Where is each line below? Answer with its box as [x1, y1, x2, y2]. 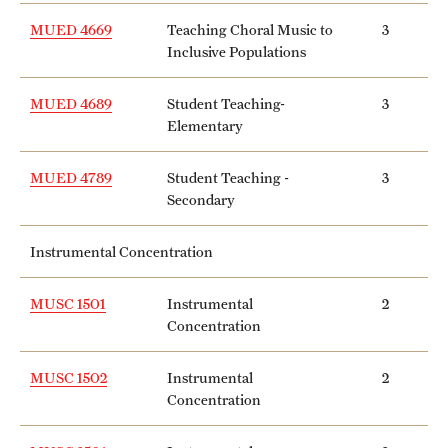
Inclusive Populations [167, 42, 306, 60]
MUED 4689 [30, 94, 112, 112]
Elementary [167, 116, 243, 134]
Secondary [167, 190, 235, 208]
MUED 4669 [30, 20, 112, 38]
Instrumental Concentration [30, 242, 213, 260]
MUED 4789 [30, 168, 112, 186]
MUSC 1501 [30, 294, 106, 312]
